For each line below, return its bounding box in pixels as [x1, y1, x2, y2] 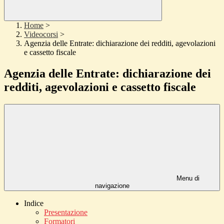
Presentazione [44, 208, 87, 217]
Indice [24, 199, 43, 208]
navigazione [94, 182, 129, 190]
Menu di [174, 174, 199, 182]
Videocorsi [24, 30, 58, 39]
